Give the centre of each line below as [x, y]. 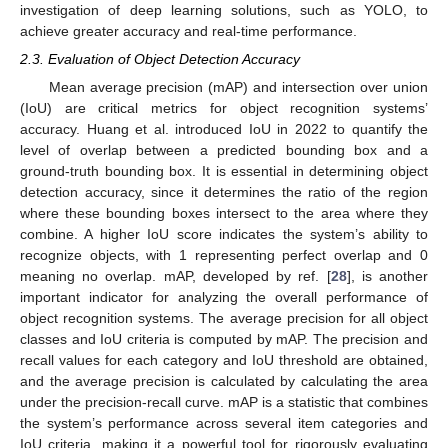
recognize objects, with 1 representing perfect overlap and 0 [224, 254]
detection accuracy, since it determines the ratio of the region [224, 191]
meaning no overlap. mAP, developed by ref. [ [175, 275]
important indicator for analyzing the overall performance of [224, 296]
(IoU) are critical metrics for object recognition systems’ [224, 107]
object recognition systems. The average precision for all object [224, 317]
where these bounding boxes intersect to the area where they [224, 212]
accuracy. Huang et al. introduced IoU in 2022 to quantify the [224, 128]
